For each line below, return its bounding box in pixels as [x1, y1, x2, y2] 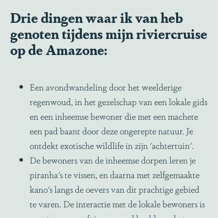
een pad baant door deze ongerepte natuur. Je [30, 124, 193, 137]
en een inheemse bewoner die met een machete [30, 109, 198, 122]
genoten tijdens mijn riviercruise [10, 24, 207, 43]
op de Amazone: [10, 40, 107, 59]
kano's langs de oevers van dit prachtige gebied [30, 182, 200, 195]
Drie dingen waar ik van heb [10, 8, 183, 27]
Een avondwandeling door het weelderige [30, 80, 182, 93]
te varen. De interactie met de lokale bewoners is [30, 197, 205, 210]
